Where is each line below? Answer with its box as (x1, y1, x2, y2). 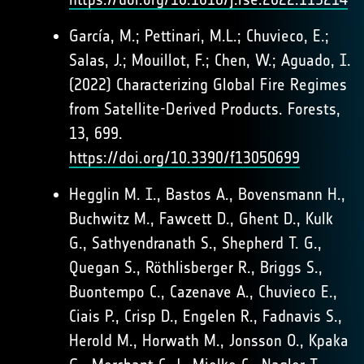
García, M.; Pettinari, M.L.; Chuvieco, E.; (69, 26, 329, 45)
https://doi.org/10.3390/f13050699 (69, 148, 300, 167)
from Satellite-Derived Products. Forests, (69, 99, 340, 119)
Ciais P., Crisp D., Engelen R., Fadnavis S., (69, 306, 342, 326)
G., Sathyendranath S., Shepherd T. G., (69, 233, 322, 253)
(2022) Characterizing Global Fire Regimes (69, 75, 347, 94)
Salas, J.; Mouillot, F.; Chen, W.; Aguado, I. (69, 50, 351, 70)
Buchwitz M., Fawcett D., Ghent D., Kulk (69, 209, 333, 228)
